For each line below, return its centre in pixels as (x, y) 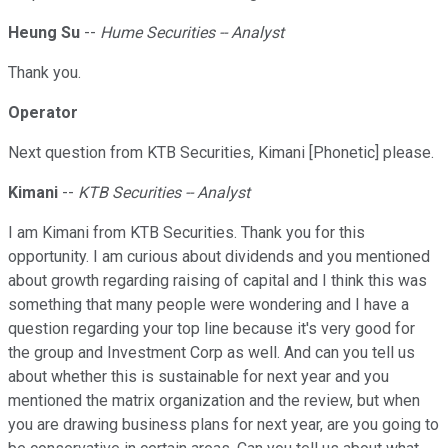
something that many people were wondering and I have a (208, 305)
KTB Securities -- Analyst (164, 193)
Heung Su (44, 33)
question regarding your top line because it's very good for (211, 329)
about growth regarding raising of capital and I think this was (217, 281)
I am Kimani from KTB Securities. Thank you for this (186, 233)
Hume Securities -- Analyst (192, 33)
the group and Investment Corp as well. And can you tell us (211, 353)
